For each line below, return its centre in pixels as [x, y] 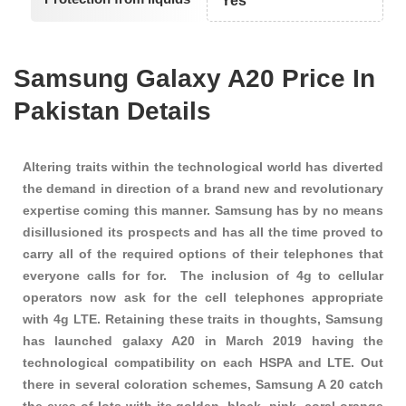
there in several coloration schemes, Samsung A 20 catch [203, 385]
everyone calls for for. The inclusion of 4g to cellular [203, 276]
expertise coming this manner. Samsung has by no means [203, 211]
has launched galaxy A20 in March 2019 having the [203, 341]
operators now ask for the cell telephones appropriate [203, 298]
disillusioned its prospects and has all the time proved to [203, 232]
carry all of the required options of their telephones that [203, 254]
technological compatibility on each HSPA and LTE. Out [203, 363]
